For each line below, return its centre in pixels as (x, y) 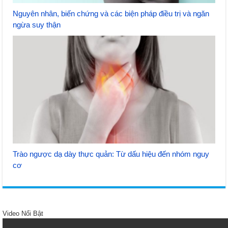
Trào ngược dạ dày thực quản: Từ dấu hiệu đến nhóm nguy (111, 154)
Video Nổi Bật (23, 214)
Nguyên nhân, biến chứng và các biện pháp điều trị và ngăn (111, 14)
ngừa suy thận (37, 25)
